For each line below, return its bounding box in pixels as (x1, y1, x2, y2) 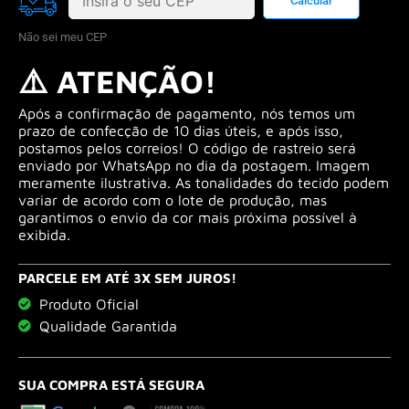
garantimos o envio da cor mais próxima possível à (18, 209, 357, 226)
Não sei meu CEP (18, 30, 107, 45)
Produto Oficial (38, 296, 139, 313)
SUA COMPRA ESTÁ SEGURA (18, 377, 204, 393)
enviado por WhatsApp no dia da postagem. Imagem (18, 157, 370, 174)
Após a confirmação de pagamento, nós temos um (18, 105, 355, 122)
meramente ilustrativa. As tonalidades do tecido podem (18, 174, 389, 192)
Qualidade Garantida (38, 318, 177, 335)
